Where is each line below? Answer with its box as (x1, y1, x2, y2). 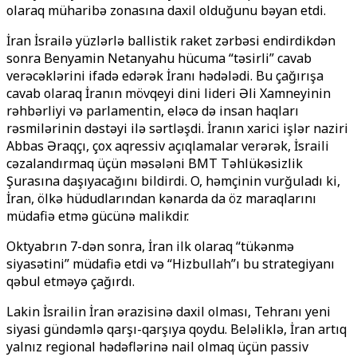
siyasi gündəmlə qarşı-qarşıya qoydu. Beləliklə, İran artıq (6, 320, 347, 338)
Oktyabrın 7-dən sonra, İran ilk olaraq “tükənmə (6, 237, 294, 255)
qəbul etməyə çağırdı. (6, 273, 135, 290)
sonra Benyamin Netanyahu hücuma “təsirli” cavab (6, 49, 312, 67)
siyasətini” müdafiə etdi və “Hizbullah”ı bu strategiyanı (6, 255, 335, 273)
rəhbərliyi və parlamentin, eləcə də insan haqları (6, 102, 299, 120)
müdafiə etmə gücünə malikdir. (6, 207, 189, 225)
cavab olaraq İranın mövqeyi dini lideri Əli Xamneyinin (6, 84, 331, 102)
